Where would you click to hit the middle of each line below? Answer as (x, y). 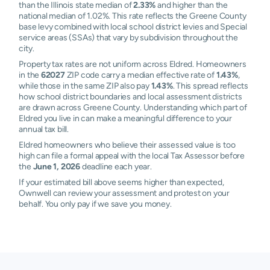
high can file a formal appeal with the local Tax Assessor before (132, 155)
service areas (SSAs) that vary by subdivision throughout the (128, 37)
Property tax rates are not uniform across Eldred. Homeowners (133, 64)
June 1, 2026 (57, 166)
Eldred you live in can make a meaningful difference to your (125, 118)
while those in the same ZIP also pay (85, 86)
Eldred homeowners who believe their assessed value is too (127, 145)
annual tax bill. (44, 129)
